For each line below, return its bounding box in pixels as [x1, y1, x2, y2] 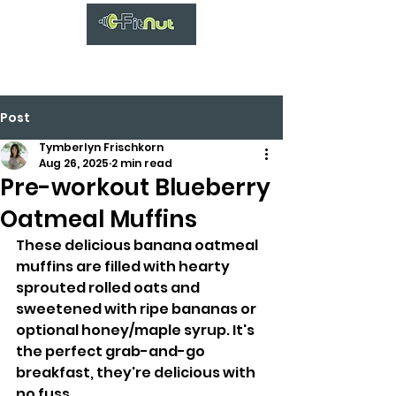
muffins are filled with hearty [16, 256, 232, 277]
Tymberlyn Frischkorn [39, 140, 164, 155]
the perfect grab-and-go [16, 341, 208, 362]
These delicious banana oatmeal [16, 235, 261, 255]
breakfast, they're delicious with [16, 362, 258, 383]
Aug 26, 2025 [39, 156, 109, 171]
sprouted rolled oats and [16, 278, 202, 298]
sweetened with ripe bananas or [16, 299, 259, 319]
